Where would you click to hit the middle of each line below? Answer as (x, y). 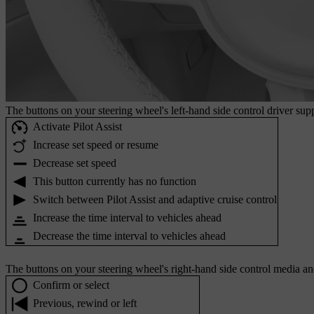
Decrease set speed (75, 163)
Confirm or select (71, 285)
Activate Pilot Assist (77, 127)
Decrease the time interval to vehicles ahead (129, 236)
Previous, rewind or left (85, 303)
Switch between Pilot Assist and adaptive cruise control (155, 200)
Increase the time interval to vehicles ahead (127, 218)
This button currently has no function (115, 182)
